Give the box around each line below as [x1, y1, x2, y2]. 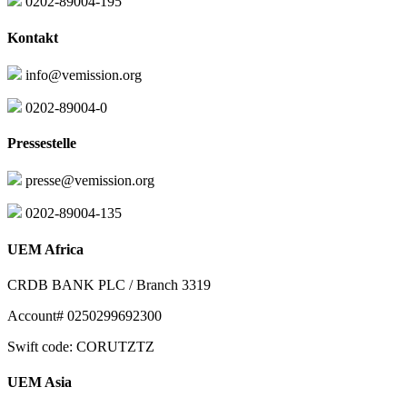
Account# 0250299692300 [7, 308, 162, 323]
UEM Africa [7, 241, 84, 257]
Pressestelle [7, 135, 76, 152]
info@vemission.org [22, 66, 142, 83]
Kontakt [7, 29, 58, 45]
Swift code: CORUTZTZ [7, 339, 154, 354]
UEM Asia [7, 374, 72, 391]
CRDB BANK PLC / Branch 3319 [7, 277, 211, 293]
